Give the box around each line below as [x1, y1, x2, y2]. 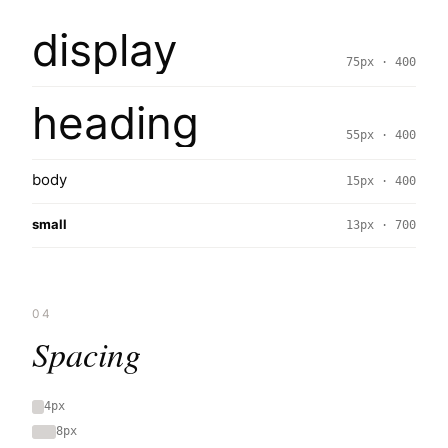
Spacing [32, 331, 141, 376]
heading [32, 96, 199, 150]
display [32, 23, 178, 77]
